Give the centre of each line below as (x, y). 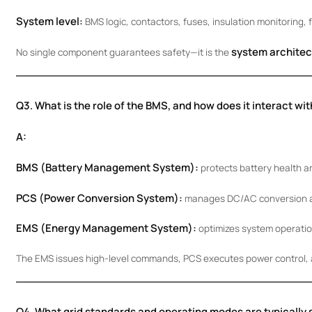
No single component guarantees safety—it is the (123, 52)
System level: (49, 21)
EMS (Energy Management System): (106, 228)
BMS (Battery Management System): (107, 167)
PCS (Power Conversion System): (99, 198)
